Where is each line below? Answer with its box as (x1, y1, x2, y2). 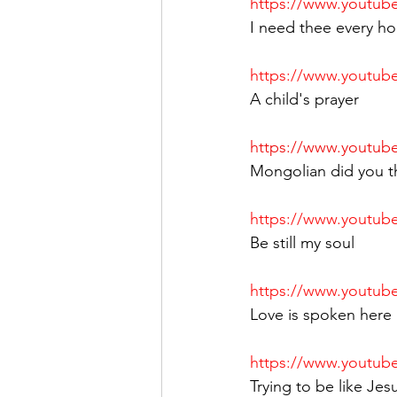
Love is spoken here (250, 305, 392, 324)
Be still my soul (250, 233, 354, 253)
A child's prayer (250, 90, 359, 109)
